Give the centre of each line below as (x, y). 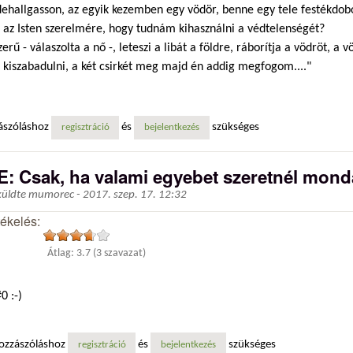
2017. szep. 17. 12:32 (135, 195)
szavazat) (124, 253)
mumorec (51, 195)
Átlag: (62, 253)
